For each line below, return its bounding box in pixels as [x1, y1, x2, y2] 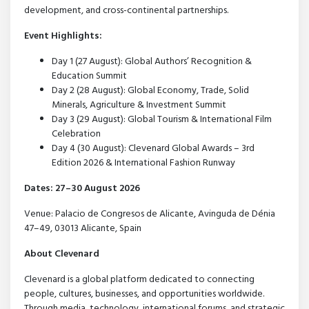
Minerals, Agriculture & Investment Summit [52, 97, 226, 114]
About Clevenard [24, 246, 99, 263]
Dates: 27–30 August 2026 [24, 181, 140, 197]
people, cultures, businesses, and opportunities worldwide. [24, 286, 264, 303]
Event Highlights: [24, 28, 102, 45]
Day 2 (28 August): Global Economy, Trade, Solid [52, 83, 249, 99]
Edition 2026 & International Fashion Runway [52, 155, 235, 172]
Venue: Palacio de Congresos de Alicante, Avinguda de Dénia [24, 206, 275, 223]
